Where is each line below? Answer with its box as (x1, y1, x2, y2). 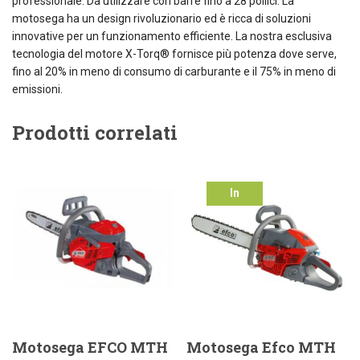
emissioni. (12, 82, 63, 96)
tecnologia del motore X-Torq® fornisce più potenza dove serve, (12, 47, 337, 60)
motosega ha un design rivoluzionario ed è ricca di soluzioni (12, 11, 311, 25)
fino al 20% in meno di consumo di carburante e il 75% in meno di (12, 64, 336, 78)
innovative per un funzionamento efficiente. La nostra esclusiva (12, 29, 332, 43)
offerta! (215, 206, 256, 219)
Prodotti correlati (12, 119, 178, 145)
